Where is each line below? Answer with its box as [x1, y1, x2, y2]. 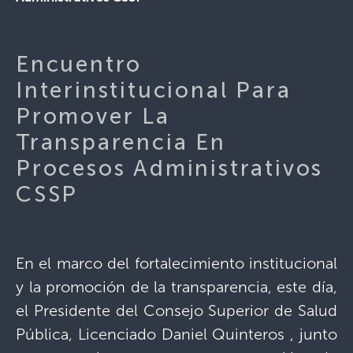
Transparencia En [16, 129, 226, 156]
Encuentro [16, 51, 143, 78]
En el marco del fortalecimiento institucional [16, 254, 337, 273]
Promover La [16, 103, 170, 130]
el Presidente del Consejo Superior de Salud [16, 301, 337, 321]
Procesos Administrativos [16, 155, 324, 182]
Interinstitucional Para [16, 77, 292, 104]
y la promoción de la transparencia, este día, [16, 277, 337, 297]
